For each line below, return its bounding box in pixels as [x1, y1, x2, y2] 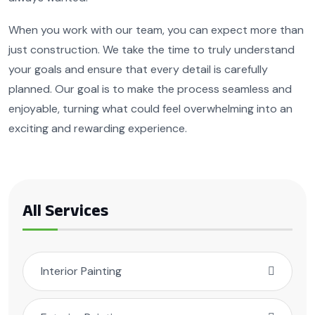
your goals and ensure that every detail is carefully [8, 61, 268, 77]
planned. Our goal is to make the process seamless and [8, 81, 292, 96]
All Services [22, 200, 108, 219]
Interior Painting [41, 264, 122, 279]
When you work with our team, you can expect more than [8, 22, 304, 37]
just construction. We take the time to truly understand [8, 41, 295, 57]
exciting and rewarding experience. [8, 120, 187, 136]
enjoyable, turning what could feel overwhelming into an [8, 101, 292, 116]
